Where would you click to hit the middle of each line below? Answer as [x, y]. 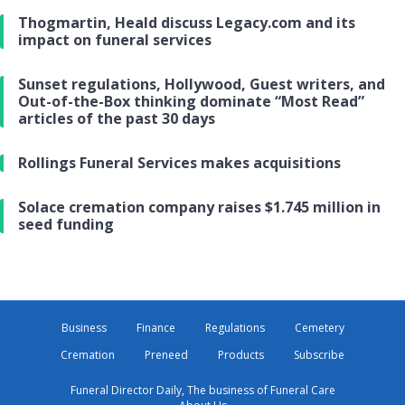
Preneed [166, 355]
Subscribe [319, 355]
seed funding [66, 225]
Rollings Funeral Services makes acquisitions [179, 163]
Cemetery [319, 328]
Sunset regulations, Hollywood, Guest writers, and [202, 85]
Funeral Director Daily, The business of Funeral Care [202, 391]
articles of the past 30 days [117, 119]
